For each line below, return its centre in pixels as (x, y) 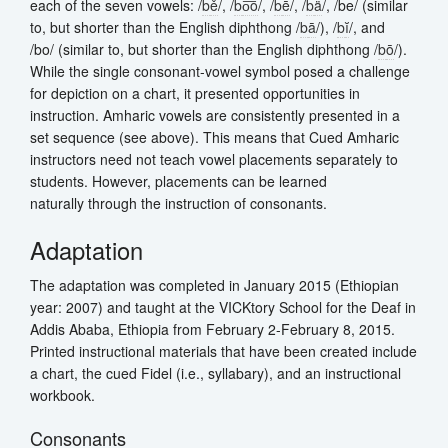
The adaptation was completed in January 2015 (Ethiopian (214, 284)
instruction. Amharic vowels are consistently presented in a (215, 114)
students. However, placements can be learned (178, 180)
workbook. (62, 394)
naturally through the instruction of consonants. (180, 202)
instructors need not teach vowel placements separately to (214, 158)
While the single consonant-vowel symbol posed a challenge (220, 70)
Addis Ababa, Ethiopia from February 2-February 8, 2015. (212, 328)
